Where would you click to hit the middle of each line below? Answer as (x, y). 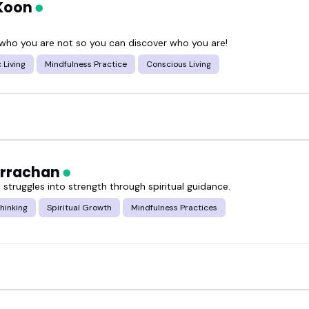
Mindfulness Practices (174, 207)
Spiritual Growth (79, 207)
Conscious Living (179, 64)
